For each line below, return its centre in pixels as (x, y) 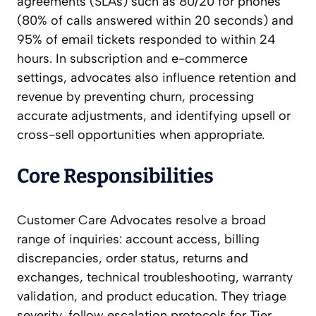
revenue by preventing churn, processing (135, 97)
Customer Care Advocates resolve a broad (141, 220)
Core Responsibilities (115, 176)
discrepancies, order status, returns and (133, 259)
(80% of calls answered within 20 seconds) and (155, 21)
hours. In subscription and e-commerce (132, 59)
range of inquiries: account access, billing (138, 239)
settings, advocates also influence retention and (157, 78)
